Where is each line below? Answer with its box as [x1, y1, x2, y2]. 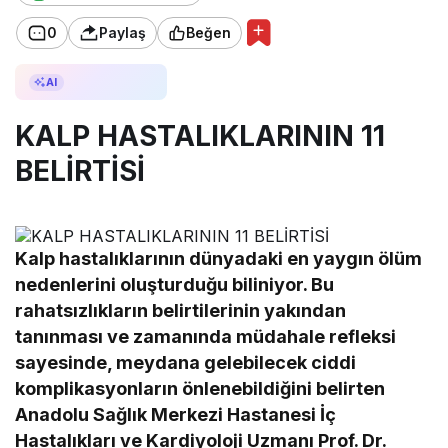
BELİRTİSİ [15, 154, 145, 189]
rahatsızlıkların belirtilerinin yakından [15, 300, 347, 322]
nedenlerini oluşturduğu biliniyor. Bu [15, 274, 335, 296]
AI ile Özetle [64, 72, 154, 93]
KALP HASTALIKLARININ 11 [15, 119, 385, 154]
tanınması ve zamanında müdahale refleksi [15, 326, 397, 348]
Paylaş [99, 24, 146, 42]
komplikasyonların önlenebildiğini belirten [15, 378, 386, 400]
